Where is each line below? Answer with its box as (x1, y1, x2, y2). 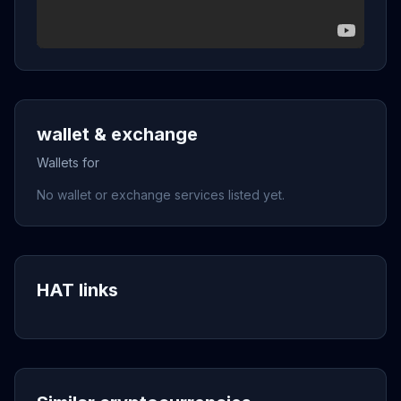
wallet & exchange (37, 124, 198, 145)
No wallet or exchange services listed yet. (37, 187, 285, 202)
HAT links (37, 279, 118, 301)
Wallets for (37, 155, 99, 170)
